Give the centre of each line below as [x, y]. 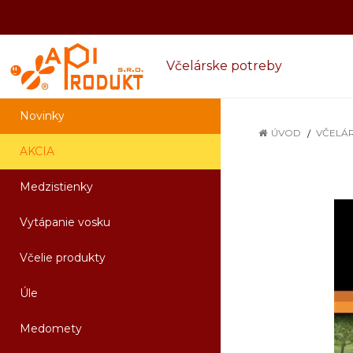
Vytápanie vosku [65, 222]
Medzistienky [56, 187]
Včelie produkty [63, 258]
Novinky [42, 116]
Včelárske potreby [217, 66]
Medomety [51, 329]
